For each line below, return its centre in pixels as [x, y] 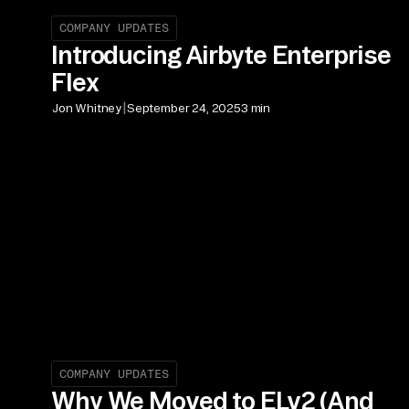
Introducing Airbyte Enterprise [221, 55]
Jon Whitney [88, 107]
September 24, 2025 [184, 107]
